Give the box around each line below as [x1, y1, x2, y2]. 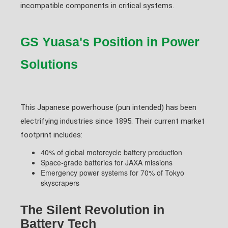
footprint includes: [20, 130, 82, 139]
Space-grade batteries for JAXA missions [41, 157, 173, 167]
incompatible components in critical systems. [20, 1, 174, 10]
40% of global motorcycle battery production [41, 147, 182, 157]
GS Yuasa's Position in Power [20, 35, 199, 49]
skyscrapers [41, 178, 79, 188]
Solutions [20, 57, 78, 71]
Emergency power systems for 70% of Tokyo [41, 167, 184, 178]
